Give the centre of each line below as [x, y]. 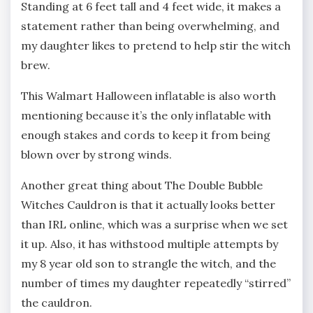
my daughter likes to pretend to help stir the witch [156, 45]
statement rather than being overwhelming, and [150, 26]
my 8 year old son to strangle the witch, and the [148, 263]
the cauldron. [57, 302]
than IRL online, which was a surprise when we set [154, 224]
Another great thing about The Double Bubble [142, 185]
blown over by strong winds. [96, 154]
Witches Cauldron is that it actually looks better [148, 204]
